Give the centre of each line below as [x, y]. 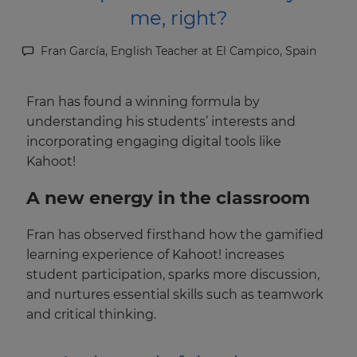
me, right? [178, 18]
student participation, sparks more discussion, [173, 275]
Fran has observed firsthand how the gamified [175, 235]
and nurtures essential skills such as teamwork [175, 295]
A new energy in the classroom [168, 198]
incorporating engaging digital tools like [154, 142]
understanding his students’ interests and [161, 122]
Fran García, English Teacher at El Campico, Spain [178, 51]
